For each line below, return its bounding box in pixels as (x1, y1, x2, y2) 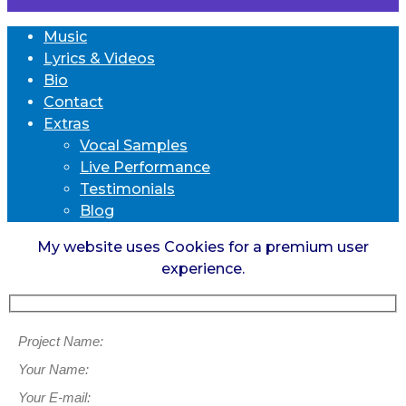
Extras (43, 115, 90, 132)
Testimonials (80, 180, 175, 198)
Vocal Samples (80, 137, 188, 154)
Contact (43, 93, 103, 111)
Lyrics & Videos (43, 50, 155, 67)
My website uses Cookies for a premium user (37, 238, 369, 256)
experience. (161, 260, 245, 277)
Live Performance (80, 159, 210, 176)
